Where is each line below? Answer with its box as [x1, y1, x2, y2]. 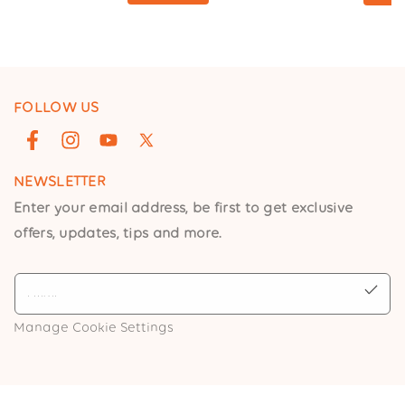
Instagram [61, 142, 127, 159]
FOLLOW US [14, 99, 99, 117]
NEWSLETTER [14, 173, 106, 191]
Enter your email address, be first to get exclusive [14, 199, 353, 217]
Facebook [23, 142, 87, 159]
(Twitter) [137, 166, 191, 184]
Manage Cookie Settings [14, 319, 174, 336]
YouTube [99, 142, 154, 159]
